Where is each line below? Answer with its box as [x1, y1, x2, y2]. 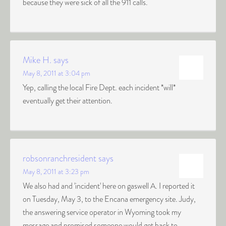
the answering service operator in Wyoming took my [23, 206, 181, 218]
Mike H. [23, 53, 51, 67]
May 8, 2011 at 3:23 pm [23, 166, 89, 177]
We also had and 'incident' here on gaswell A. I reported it [23, 180, 195, 192]
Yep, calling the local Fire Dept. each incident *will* [23, 82, 176, 93]
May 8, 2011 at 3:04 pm [23, 68, 90, 78]
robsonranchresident [23, 152, 96, 165]
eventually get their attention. [23, 95, 112, 106]
